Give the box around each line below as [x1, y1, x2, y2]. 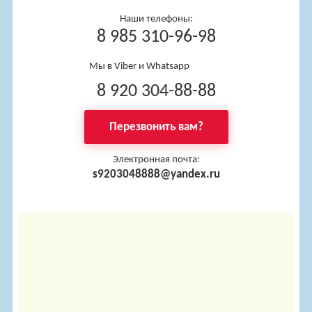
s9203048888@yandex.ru [92, 169, 220, 181]
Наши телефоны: [119, 14, 193, 25]
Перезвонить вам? [109, 121, 203, 134]
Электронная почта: [112, 155, 200, 166]
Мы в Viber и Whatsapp [89, 61, 192, 72]
